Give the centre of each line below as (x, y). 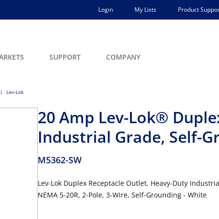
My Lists (145, 10)
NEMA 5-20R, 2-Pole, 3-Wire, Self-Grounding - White (122, 195)
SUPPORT (65, 57)
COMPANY (123, 57)
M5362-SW (60, 160)
